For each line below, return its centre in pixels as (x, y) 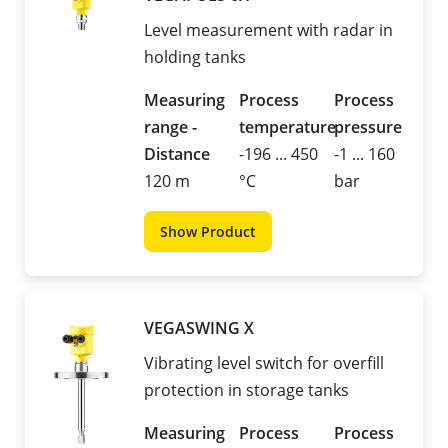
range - (170, 127)
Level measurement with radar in (268, 30)
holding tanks (195, 57)
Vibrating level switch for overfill (264, 363)
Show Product (208, 232)
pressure (368, 127)
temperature (287, 127)
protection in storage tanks (246, 390)
